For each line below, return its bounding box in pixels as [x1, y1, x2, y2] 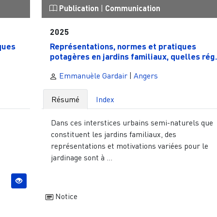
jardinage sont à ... [50, 152, 112, 162]
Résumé [51, 94, 79, 104]
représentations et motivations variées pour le [50, 140, 208, 151]
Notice [53, 191, 77, 201]
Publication [57, 3, 101, 13]
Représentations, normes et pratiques [50, 40, 197, 51]
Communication [105, 3, 160, 13]
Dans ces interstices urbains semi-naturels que [50, 117, 213, 127]
